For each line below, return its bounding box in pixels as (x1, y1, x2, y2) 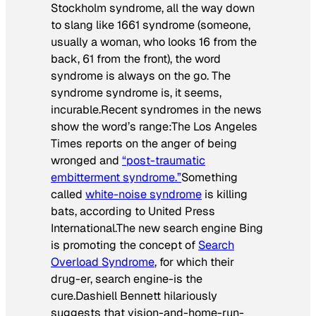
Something (181, 170, 238, 186)
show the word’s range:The (51, 119, 193, 135)
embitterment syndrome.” (51, 170, 181, 186)
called (51, 187, 85, 202)
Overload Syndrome (51, 255, 154, 270)
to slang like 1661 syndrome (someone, (51, 18, 250, 33)
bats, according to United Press (51, 204, 215, 219)
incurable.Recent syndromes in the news (51, 102, 262, 118)
